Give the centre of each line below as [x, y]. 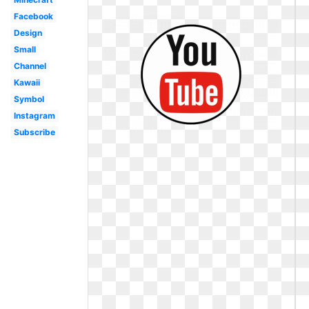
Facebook [33, 16]
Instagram [34, 116]
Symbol [29, 99]
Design [28, 33]
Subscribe [34, 132]
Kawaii [27, 82]
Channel [30, 66]
